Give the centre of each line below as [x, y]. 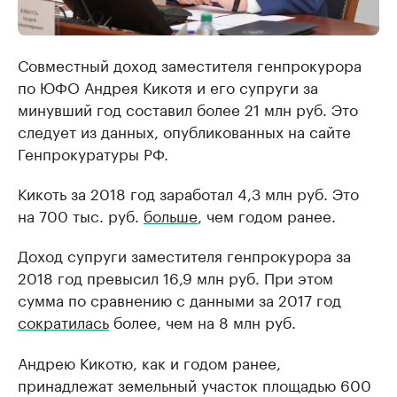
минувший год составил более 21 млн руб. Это [188, 109]
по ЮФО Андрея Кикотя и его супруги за [168, 86]
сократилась [63, 321]
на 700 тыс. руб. [81, 215]
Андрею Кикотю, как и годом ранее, [149, 362]
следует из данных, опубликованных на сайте [184, 131]
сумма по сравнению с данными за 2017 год [179, 299]
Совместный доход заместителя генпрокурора [190, 64]
